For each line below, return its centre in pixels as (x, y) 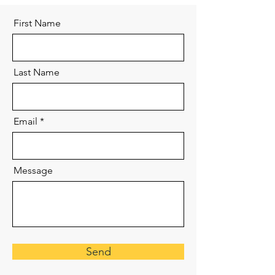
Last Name (37, 72)
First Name (37, 23)
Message (33, 170)
